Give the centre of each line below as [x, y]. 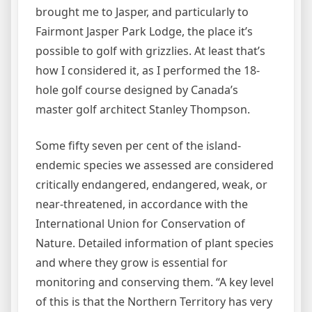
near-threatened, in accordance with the [142, 204]
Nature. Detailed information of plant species [155, 243]
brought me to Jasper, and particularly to [142, 11]
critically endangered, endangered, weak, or [151, 184]
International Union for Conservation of [140, 223]
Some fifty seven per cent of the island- [138, 145]
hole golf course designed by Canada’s [137, 89]
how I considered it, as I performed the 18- [148, 70]
